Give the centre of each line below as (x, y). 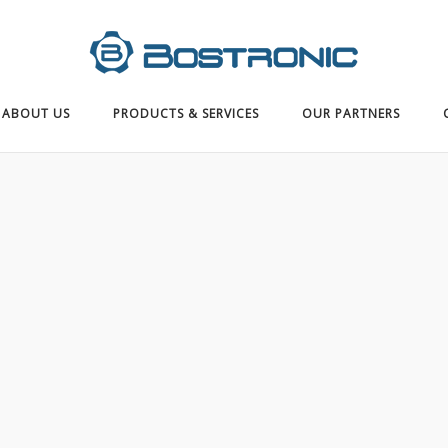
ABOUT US (36, 113)
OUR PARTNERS (351, 113)
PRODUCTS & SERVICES (186, 113)
